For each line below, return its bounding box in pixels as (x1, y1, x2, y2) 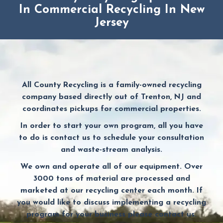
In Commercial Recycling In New (18, 4, 205, 16)
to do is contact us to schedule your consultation (19, 134, 204, 142)
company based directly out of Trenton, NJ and (22, 93, 201, 102)
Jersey (94, 17, 129, 29)
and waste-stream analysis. (61, 146, 162, 154)
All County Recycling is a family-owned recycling (21, 81, 202, 90)
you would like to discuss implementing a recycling (17, 199, 206, 207)
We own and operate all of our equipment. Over (20, 163, 203, 171)
